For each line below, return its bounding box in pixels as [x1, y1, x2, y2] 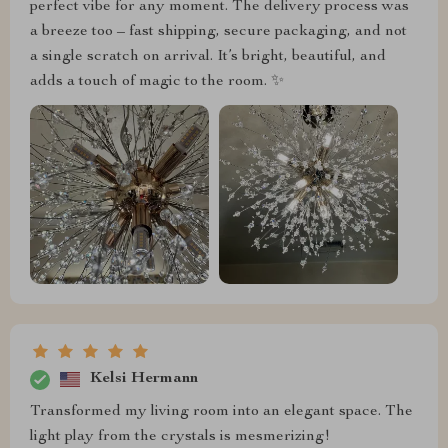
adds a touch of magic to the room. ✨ [30, 73, 284, 90]
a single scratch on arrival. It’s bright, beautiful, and [30, 48, 386, 65]
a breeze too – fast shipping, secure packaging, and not [30, 23, 407, 40]
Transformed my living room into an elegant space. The [30, 403, 413, 420]
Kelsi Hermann [90, 371, 198, 388]
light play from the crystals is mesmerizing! [30, 428, 330, 445]
